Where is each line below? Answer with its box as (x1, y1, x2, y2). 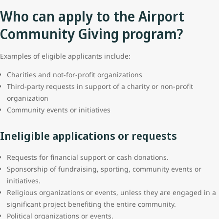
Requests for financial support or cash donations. (7, 153, 171, 162)
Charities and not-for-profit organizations (7, 70, 142, 79)
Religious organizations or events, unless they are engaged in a (7, 188, 216, 197)
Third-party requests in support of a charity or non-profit (7, 82, 193, 91)
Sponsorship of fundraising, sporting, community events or (7, 164, 201, 174)
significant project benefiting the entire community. (7, 199, 178, 209)
